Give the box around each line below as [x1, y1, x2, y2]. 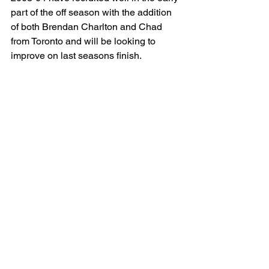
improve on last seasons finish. [11, 50, 142, 61]
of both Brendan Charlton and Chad [11, 21, 165, 32]
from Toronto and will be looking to [11, 35, 158, 47]
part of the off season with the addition [11, 7, 174, 18]
